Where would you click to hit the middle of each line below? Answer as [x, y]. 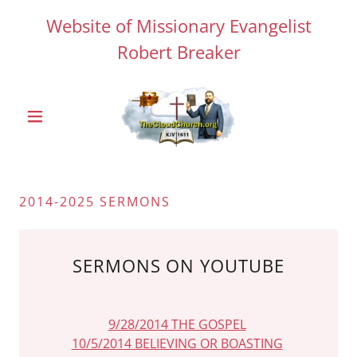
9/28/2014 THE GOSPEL [177, 324]
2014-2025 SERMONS [95, 202]
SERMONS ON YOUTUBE [178, 265]
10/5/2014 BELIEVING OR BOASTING [177, 343]
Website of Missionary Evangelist [178, 25]
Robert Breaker [178, 52]
